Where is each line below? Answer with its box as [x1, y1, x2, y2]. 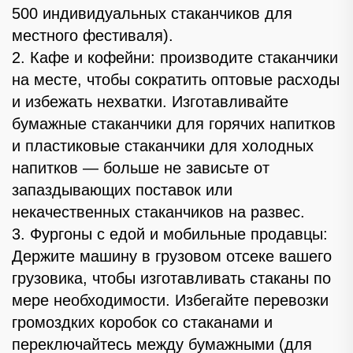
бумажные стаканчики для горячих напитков [12, 114, 336, 132]
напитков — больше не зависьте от [12, 158, 269, 176]
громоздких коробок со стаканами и [12, 313, 273, 331]
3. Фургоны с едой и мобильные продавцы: [12, 225, 328, 243]
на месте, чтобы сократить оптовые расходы [12, 70, 340, 88]
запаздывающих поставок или [12, 180, 232, 199]
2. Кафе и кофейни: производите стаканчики [12, 48, 338, 66]
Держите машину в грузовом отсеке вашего [12, 247, 332, 265]
